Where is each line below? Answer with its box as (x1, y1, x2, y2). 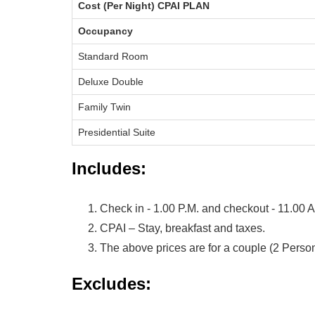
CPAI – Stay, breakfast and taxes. (100, 222, 265, 234)
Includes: (72, 159, 146, 178)
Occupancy (78, 25, 133, 37)
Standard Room (78, 51, 148, 62)
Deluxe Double (78, 76, 143, 87)
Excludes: (72, 274, 151, 293)
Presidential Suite (78, 127, 155, 138)
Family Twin (78, 101, 131, 112)
